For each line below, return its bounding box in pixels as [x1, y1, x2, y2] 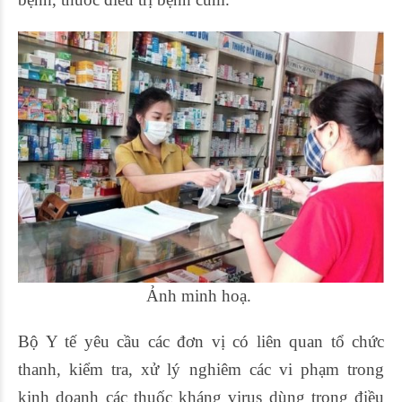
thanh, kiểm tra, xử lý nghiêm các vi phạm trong [18, 359, 384, 379]
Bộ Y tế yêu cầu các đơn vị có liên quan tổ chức [18, 331, 384, 351]
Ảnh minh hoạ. [146, 285, 256, 305]
